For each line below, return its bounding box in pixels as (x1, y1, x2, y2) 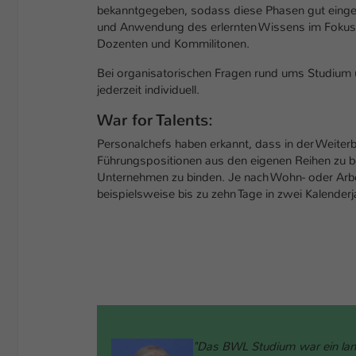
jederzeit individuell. (97, 82, 199, 99)
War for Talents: (97, 110, 213, 131)
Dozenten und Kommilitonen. (97, 36, 250, 52)
